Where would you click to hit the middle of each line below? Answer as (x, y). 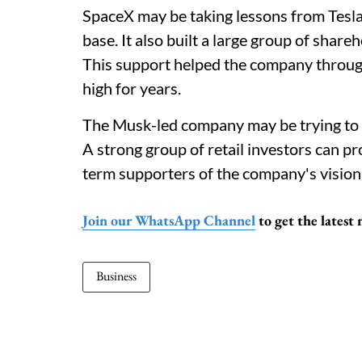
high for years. (132, 88)
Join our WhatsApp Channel (169, 220)
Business (116, 276)
